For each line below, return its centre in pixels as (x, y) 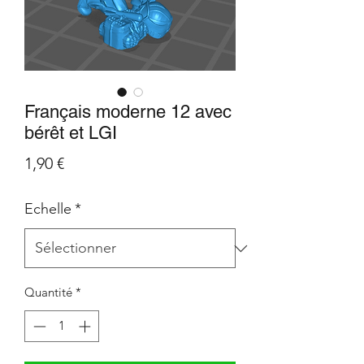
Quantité (48, 292)
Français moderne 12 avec (128, 112)
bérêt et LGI (71, 133)
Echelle (48, 209)
